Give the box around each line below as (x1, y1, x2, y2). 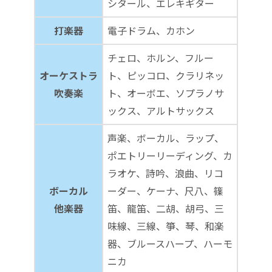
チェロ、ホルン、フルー (107, 50, 214, 65)
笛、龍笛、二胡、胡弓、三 (107, 200, 224, 216)
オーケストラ (39, 67, 98, 83)
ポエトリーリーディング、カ (107, 148, 233, 163)
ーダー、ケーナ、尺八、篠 (107, 183, 223, 198)
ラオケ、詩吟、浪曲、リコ (107, 165, 223, 180)
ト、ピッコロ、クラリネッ (107, 67, 224, 83)
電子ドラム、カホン (107, 22, 195, 38)
